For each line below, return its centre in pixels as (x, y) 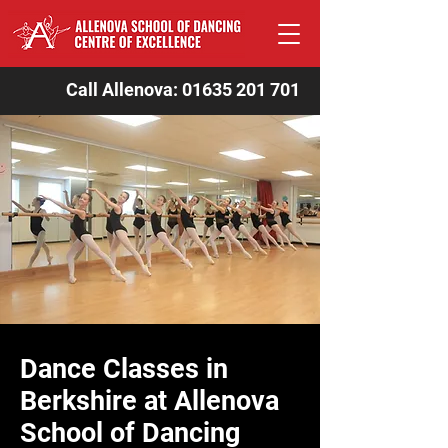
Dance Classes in (124, 369)
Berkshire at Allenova (149, 401)
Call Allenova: (124, 89)
